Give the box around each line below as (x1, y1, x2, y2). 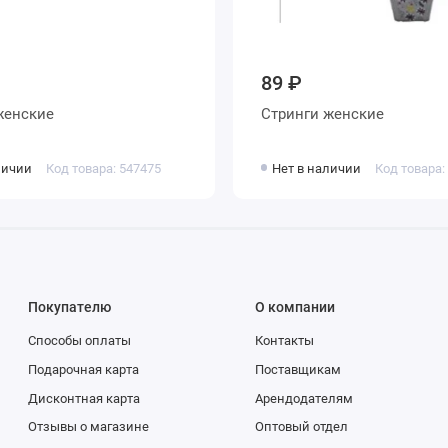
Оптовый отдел (254, 419, 348, 435)
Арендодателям (254, 390, 353, 406)
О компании (254, 298, 335, 315)
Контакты (254, 333, 314, 349)
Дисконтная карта (28, 390, 140, 406)
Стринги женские (322, 105, 384, 124)
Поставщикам (254, 361, 341, 377)
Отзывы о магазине (28, 419, 149, 435)
